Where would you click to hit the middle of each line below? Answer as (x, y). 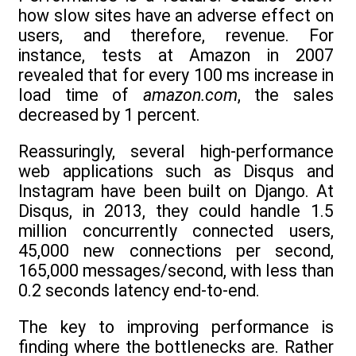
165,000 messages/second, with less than (176, 270)
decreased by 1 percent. (109, 114)
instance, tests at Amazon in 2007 (176, 55)
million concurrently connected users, (176, 230)
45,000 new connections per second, (176, 250)
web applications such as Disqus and (176, 171)
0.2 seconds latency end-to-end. (139, 290)
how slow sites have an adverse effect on (176, 15)
